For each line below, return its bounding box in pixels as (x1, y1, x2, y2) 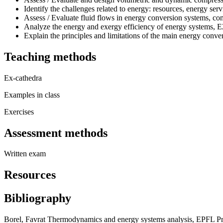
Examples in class (4, 90, 60, 99)
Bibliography (4, 192, 71, 205)
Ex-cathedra (4, 73, 42, 82)
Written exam (4, 149, 46, 158)
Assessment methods (4, 126, 108, 139)
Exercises (4, 107, 34, 116)
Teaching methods (4, 50, 96, 63)
